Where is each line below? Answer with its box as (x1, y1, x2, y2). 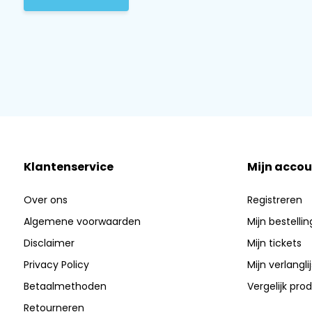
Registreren (247, 192, 302, 207)
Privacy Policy (23, 257, 89, 272)
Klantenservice (23, 158, 114, 175)
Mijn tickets (247, 235, 302, 250)
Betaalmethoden (23, 279, 107, 293)
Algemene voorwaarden (23, 214, 141, 228)
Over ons (23, 192, 68, 207)
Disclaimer (23, 235, 75, 250)
